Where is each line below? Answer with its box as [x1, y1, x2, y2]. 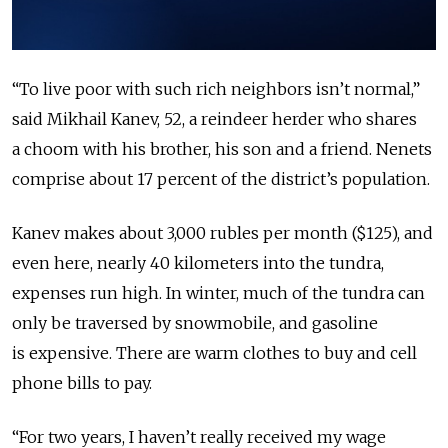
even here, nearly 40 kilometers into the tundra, [12, 253, 384, 274]
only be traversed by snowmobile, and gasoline [12, 313, 378, 334]
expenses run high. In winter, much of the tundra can [12, 283, 425, 304]
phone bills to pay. [12, 373, 152, 394]
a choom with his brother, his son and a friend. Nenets [12, 139, 432, 160]
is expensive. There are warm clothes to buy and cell [12, 343, 417, 364]
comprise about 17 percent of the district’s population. [12, 169, 430, 190]
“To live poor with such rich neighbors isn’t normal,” [12, 79, 420, 100]
